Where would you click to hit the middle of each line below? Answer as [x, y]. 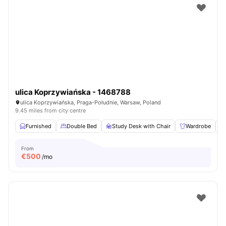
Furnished [39, 126]
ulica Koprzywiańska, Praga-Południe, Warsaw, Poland [91, 102]
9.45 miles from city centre [50, 110]
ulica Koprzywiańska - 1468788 [73, 92]
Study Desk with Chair [141, 126]
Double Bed [82, 126]
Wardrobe [198, 126]
